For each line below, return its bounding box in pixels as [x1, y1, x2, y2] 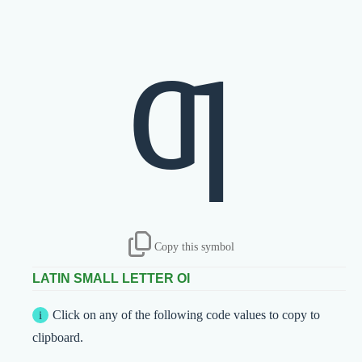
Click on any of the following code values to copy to [53, 308, 320, 322]
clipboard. [32, 330, 83, 345]
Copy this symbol [154, 241, 234, 253]
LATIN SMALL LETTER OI [32, 271, 190, 286]
